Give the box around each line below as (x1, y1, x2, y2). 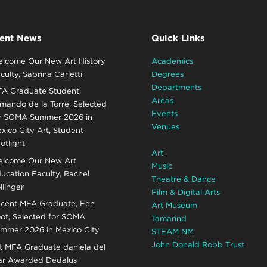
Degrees (151, 69, 184, 79)
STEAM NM (151, 226, 194, 236)
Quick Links (151, 32, 205, 44)
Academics (151, 56, 193, 66)
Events (151, 108, 178, 118)
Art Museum (151, 200, 197, 210)
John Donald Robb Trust (151, 240, 244, 249)
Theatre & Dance (151, 174, 216, 184)
